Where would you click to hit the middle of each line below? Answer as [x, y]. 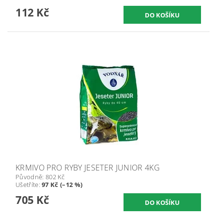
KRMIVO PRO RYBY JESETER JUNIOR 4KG [88, 168]
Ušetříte [27, 185]
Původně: [31, 177]
